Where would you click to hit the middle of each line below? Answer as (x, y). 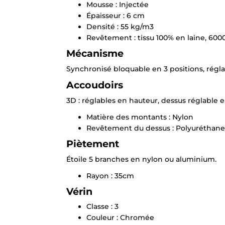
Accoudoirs (95, 85)
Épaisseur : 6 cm (116, 16)
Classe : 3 (102, 207)
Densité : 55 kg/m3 (120, 27)
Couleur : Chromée (120, 218)
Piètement (93, 144)
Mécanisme (95, 53)
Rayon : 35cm (110, 176)
